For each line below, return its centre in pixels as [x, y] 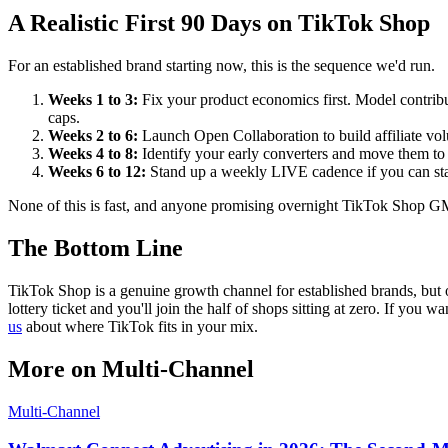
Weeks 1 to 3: [93, 99]
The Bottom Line [95, 247]
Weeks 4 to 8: [93, 153]
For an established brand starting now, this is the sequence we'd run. [221, 65]
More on [55, 368]
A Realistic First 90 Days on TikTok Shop [219, 23]
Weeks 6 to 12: [97, 171]
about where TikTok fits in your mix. [140, 326]
